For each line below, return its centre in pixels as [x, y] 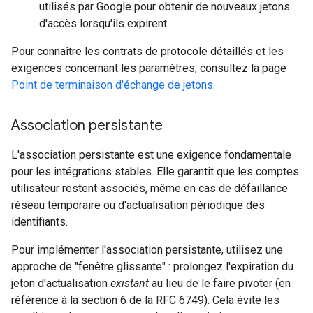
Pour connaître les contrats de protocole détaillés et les [147, 52]
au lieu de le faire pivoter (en [220, 284]
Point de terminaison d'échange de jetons [112, 85]
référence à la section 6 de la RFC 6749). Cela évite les [145, 300]
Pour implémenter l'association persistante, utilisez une [147, 250]
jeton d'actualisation [61, 284]
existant [130, 284]
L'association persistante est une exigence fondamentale [151, 155]
